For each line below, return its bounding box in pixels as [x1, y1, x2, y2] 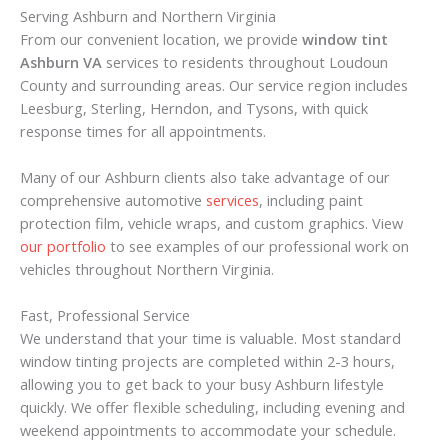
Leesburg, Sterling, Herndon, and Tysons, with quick [20, 97, 368, 118]
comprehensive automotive [20, 190, 206, 211]
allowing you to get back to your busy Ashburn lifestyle [20, 374, 384, 395]
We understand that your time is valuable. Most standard [20, 328, 401, 349]
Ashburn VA [20, 51, 102, 72]
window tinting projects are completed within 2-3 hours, [20, 351, 395, 372]
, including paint [259, 190, 363, 211]
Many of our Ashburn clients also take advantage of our [20, 167, 390, 188]
